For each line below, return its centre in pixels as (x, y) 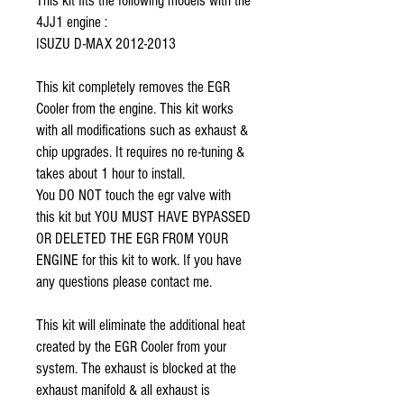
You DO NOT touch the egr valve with (133, 195)
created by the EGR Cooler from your (131, 347)
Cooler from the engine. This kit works (135, 109)
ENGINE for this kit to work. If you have (139, 260)
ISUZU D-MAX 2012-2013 (106, 44)
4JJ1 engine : (72, 22)
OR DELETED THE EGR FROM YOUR (132, 239)
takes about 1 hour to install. (112, 174)
